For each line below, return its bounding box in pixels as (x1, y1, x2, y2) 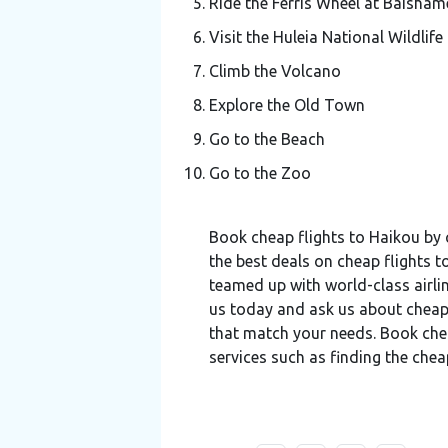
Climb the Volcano (208, 61, 341, 80)
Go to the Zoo (208, 163, 311, 182)
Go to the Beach (208, 129, 325, 148)
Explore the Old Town (208, 95, 365, 114)
